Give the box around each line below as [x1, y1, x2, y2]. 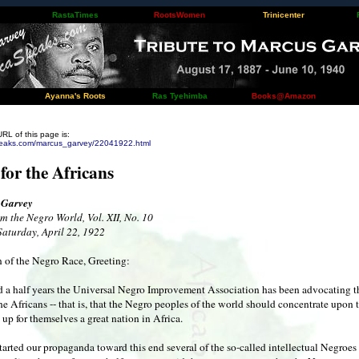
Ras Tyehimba [151, 91, 208, 100]
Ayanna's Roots [45, 91, 106, 100]
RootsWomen [154, 10, 205, 19]
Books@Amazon [252, 91, 316, 100]
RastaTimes [52, 10, 99, 19]
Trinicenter [263, 10, 305, 19]
